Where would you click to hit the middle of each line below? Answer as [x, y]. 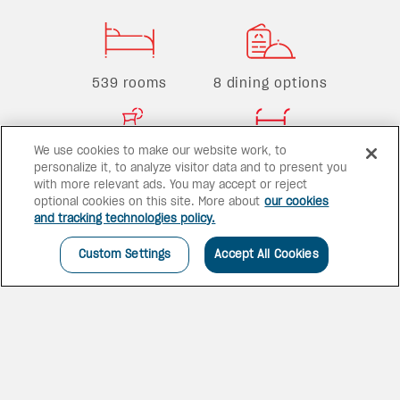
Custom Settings [125, 255]
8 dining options [271, 83]
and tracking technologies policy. [125, 219]
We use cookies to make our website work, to [161, 151]
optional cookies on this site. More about [147, 202]
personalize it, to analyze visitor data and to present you [191, 168]
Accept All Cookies [267, 255]
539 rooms [129, 83]
